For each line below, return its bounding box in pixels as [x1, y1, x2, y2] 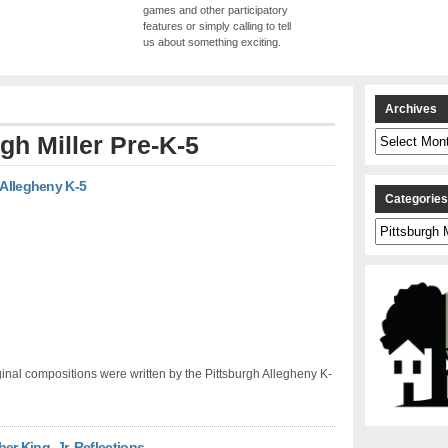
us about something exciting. [143, 36, 281, 49]
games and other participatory [143, 4, 288, 17]
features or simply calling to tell [143, 20, 291, 33]
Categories [374, 219, 428, 232]
